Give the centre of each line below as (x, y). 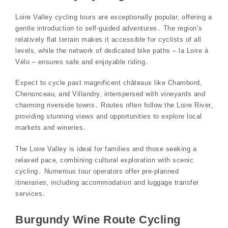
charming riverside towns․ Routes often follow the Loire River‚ (114, 105)
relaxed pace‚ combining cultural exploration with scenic (104, 160)
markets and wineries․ (51, 128)
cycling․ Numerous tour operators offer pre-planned (97, 171)
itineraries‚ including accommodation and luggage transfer (107, 182)
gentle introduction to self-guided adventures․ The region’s (109, 28)
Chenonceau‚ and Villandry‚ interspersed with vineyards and (110, 94)
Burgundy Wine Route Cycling (98, 219)
